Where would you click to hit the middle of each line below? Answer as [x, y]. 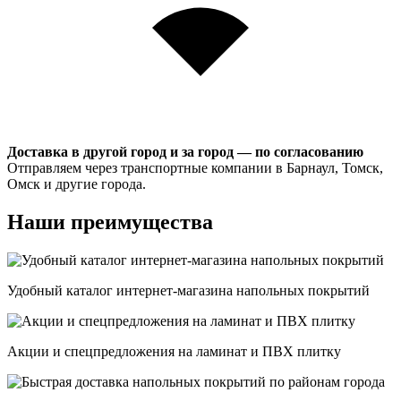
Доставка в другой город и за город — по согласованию [185, 152]
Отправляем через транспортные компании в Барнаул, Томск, [195, 168]
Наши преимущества [110, 222]
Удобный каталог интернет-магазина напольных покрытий [188, 290]
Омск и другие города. [77, 184]
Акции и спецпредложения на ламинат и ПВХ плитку [174, 351]
